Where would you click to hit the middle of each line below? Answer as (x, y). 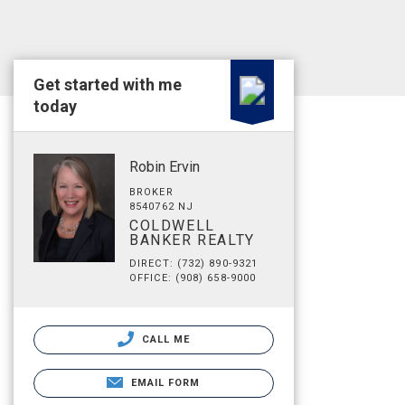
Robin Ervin (165, 167)
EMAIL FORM (165, 383)
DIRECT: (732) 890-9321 (194, 264)
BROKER (151, 192)
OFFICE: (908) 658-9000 (193, 278)
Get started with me (108, 85)
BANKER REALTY (192, 240)
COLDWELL (172, 226)
